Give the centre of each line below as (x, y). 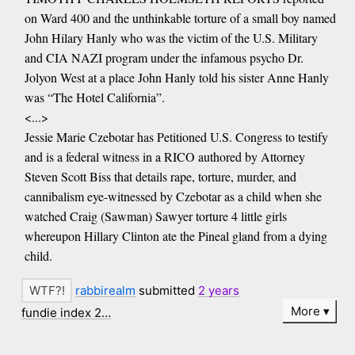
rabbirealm (106, 291)
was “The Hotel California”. (94, 97)
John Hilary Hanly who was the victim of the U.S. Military (171, 38)
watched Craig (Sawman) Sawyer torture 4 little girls (155, 216)
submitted (167, 291)
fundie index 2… (67, 312)
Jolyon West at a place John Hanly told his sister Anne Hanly (176, 78)
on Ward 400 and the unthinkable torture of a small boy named (180, 18)
